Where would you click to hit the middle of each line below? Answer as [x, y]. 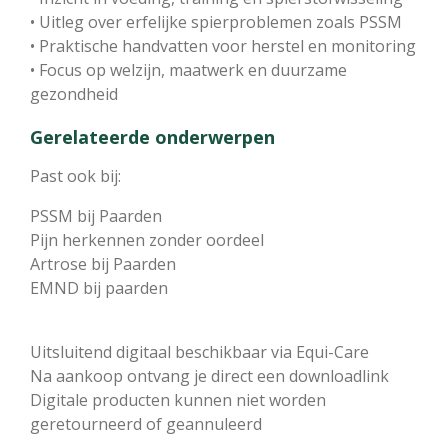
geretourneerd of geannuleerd [146, 423]
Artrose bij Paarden [103, 263]
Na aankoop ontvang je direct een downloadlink [209, 375]
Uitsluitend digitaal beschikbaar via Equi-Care [199, 351]
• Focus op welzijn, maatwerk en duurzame [188, 69]
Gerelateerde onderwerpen [152, 136]
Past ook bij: [75, 175]
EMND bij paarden [99, 287]
